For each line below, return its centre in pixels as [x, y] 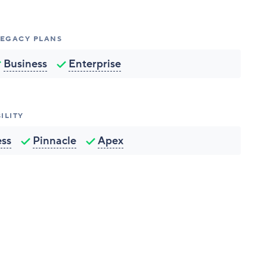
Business [26, 64]
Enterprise [95, 64]
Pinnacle [54, 141]
